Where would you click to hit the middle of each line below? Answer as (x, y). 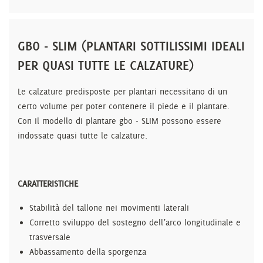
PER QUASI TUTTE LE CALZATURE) (106, 65)
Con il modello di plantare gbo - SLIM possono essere (119, 121)
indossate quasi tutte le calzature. (82, 136)
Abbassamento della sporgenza (88, 252)
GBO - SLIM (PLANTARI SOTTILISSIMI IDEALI (131, 46)
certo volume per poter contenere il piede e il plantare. (124, 106)
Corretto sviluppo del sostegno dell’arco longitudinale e (135, 222)
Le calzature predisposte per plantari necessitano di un (122, 92)
